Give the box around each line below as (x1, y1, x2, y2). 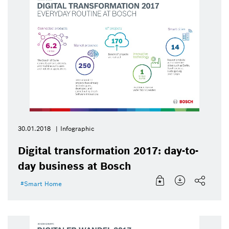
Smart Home (24, 180, 62, 188)
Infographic (60, 125, 95, 133)
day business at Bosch (18, 159, 131, 173)
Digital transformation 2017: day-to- (18, 144, 198, 158)
